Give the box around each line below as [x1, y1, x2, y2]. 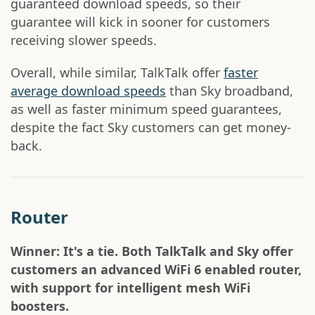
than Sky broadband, [166, 82, 293, 100]
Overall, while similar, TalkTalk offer [11, 64, 224, 82]
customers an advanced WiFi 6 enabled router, [11, 261, 302, 278]
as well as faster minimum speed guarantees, [11, 101, 282, 118]
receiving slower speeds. [11, 32, 157, 49]
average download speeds [11, 82, 166, 100]
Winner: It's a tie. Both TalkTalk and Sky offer [11, 243, 293, 260]
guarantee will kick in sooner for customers [11, 13, 270, 31]
